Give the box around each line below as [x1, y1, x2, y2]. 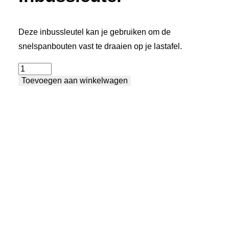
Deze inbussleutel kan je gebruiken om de [18, 28, 171, 36]
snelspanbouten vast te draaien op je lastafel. [18, 42, 182, 51]
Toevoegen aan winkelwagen [21, 76, 128, 85]
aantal [18, 79, 40, 88]
